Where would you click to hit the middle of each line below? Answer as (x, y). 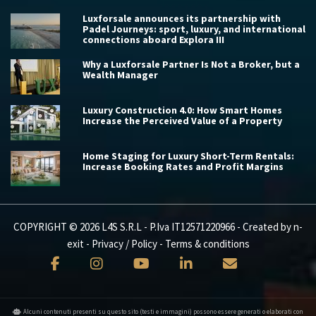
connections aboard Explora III (153, 40)
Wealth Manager (120, 75)
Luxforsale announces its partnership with (182, 19)
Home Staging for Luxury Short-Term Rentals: (188, 156)
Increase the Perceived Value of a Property (182, 121)
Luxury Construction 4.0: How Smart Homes (182, 110)
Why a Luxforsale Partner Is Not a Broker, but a (191, 65)
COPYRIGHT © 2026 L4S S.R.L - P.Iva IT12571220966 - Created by (153, 227)
